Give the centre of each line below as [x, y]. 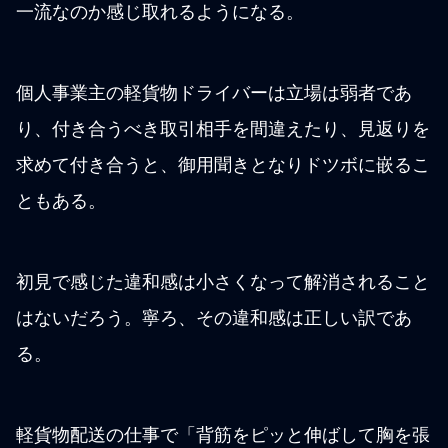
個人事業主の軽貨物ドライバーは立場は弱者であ [214, 93]
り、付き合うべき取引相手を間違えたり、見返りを [223, 129]
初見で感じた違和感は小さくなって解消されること [223, 282]
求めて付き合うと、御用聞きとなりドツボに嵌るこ [223, 165]
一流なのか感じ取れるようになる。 [160, 12]
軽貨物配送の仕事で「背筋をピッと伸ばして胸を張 [223, 435]
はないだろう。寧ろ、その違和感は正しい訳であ [214, 318]
